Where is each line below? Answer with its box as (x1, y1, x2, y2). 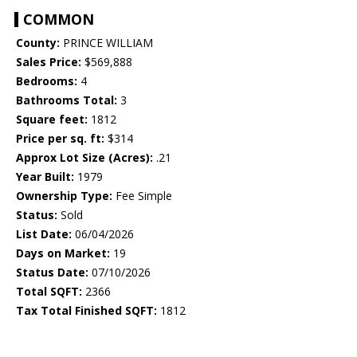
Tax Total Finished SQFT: (16, 303, 157, 319)
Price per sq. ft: (16, 131, 104, 147)
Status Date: (16, 265, 88, 280)
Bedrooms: (16, 73, 77, 89)
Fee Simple (112, 188, 172, 204)
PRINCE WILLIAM (60, 35, 153, 51)
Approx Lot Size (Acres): (16, 150, 153, 166)
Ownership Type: (16, 188, 112, 204)
